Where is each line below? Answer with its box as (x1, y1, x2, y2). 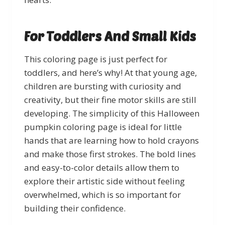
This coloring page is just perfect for (24, 53, 167, 65)
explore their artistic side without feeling (24, 175, 185, 187)
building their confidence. (24, 202, 126, 214)
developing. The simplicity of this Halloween (24, 107, 199, 119)
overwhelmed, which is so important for (24, 188, 181, 200)
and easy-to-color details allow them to (24, 161, 179, 173)
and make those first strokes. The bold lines (24, 148, 196, 160)
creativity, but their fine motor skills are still (24, 93, 196, 105)
